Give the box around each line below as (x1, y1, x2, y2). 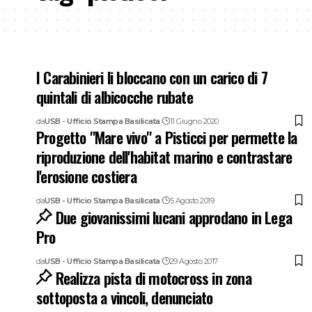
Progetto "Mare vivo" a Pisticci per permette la (36, 125, 297, 148)
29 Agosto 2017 (169, 256, 218, 266)
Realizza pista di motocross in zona (55, 266, 251, 289)
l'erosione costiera (36, 164, 136, 187)
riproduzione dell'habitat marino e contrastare (36, 145, 292, 168)
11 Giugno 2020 (169, 116, 219, 126)
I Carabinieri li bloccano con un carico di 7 (36, 65, 267, 88)
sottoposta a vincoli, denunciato (36, 286, 213, 309)
